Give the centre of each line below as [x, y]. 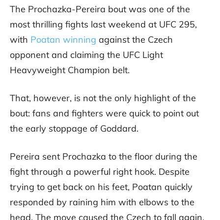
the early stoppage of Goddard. [74, 129]
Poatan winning [63, 40]
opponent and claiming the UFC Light [86, 55]
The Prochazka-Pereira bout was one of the [100, 9]
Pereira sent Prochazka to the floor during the [104, 157]
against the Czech [135, 40]
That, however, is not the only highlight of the [103, 98]
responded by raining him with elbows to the [102, 202]
